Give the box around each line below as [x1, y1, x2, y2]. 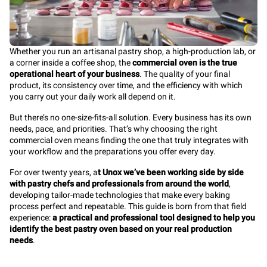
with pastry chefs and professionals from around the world [10, 179, 229, 188]
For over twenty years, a [10, 167, 98, 177]
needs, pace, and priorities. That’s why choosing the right [10, 124, 218, 133]
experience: [10, 213, 52, 222]
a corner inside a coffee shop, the [10, 58, 132, 67]
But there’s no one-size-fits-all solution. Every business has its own [10, 113, 252, 122]
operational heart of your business [10, 69, 139, 79]
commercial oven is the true [132, 58, 237, 67]
